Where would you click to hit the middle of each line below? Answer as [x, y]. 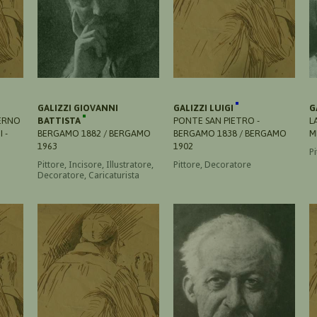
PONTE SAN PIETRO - [217, 120]
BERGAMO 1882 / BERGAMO [94, 133]
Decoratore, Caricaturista [88, 175]
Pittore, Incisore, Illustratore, [96, 164]
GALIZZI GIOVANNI [78, 108]
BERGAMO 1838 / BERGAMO [230, 133]
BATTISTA [60, 120]
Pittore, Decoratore [212, 164]
